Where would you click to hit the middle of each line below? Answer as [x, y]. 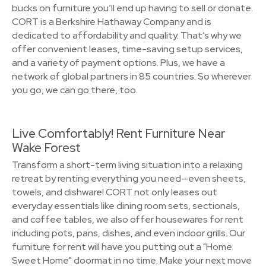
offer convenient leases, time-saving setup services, [127, 49]
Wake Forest [46, 148]
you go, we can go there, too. [75, 90]
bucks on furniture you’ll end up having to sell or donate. [132, 8]
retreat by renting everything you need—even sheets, [129, 178]
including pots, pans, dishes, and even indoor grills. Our [129, 233]
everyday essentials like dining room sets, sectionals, [126, 206]
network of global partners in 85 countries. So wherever [132, 76]
